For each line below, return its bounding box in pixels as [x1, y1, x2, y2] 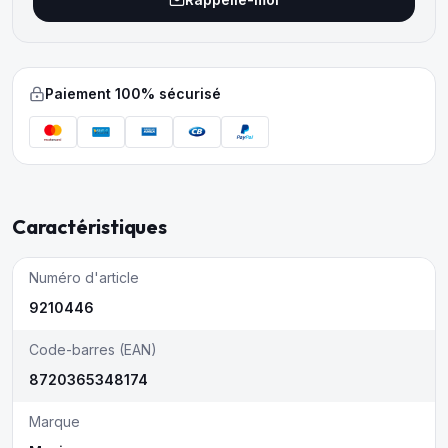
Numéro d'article [29, 269, 139, 286]
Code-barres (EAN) [29, 341, 157, 358]
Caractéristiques [12, 214, 167, 239]
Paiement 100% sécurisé [45, 85, 221, 102]
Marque [29, 413, 80, 430]
